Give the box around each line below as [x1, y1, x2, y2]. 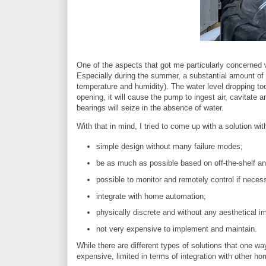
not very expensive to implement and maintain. [96, 224, 257, 233]
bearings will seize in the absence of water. [77, 103, 224, 112]
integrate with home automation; [96, 191, 206, 201]
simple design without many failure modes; [96, 142, 243, 151]
